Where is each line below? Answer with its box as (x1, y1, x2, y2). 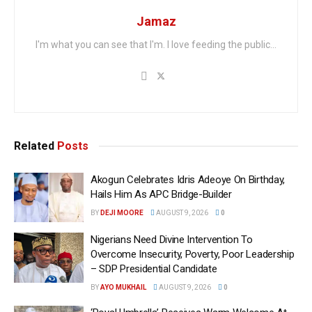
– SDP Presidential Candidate (91, 263, 217, 276)
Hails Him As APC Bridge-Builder (91, 187, 232, 201)
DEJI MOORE (100, 208, 143, 217)
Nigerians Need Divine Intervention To (91, 233, 253, 247)
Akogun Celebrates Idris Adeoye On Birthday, (91, 173, 286, 186)
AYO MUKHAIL (100, 283, 146, 292)
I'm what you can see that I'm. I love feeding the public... (36, 38, 276, 50)
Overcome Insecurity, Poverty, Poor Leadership (91, 248, 295, 261)
